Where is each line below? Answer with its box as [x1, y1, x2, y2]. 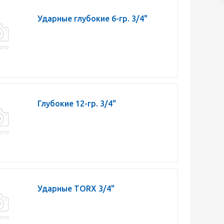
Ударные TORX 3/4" [37, 184, 114, 193]
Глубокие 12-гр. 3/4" [37, 99, 116, 108]
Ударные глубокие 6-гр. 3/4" [37, 14, 147, 23]
